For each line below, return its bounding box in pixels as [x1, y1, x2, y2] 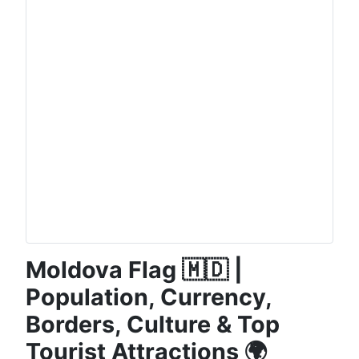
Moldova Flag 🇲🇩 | [26, 255, 243, 284]
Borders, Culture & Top [26, 309, 280, 338]
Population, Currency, [26, 282, 272, 311]
